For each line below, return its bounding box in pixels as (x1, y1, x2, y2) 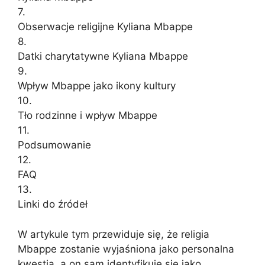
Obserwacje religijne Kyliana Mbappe (18, 21, 193, 33)
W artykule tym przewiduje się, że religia (18, 228, 209, 240)
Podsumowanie (18, 139, 91, 151)
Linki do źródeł (18, 198, 88, 211)
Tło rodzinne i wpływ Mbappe (18, 109, 157, 122)
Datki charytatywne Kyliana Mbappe (18, 50, 188, 63)
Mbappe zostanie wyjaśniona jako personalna (18, 243, 234, 255)
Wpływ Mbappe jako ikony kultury (18, 80, 176, 92)
